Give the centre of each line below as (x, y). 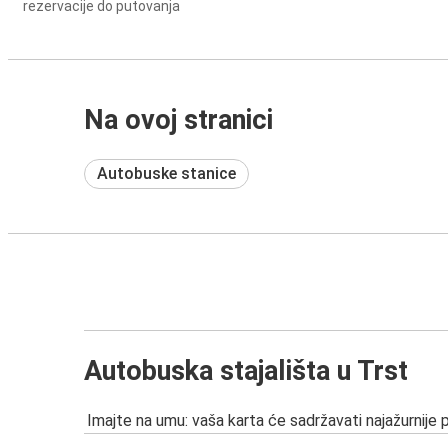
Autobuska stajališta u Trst (246, 370)
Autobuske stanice (166, 173)
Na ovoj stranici (178, 120)
